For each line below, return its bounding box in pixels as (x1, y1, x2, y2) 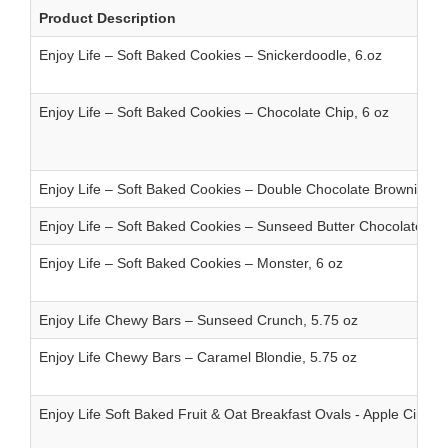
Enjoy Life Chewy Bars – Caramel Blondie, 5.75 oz (39, 349, 357, 366)
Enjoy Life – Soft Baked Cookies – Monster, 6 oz (39, 255, 343, 272)
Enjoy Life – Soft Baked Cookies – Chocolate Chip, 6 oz (39, 104, 389, 121)
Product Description (39, 10, 176, 27)
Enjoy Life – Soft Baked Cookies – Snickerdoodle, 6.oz (39, 47, 382, 64)
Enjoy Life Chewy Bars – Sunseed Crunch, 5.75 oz (39, 312, 358, 329)
